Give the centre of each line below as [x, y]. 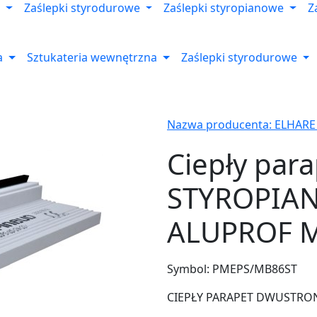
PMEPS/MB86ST [255, 269]
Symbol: [190, 269]
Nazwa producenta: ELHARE [241, 125]
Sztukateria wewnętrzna [92, 58]
